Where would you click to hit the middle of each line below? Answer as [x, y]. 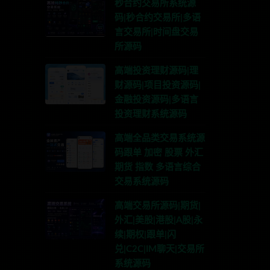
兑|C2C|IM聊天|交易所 [159, 249]
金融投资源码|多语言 [156, 100]
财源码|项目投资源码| [158, 85]
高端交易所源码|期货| [158, 206]
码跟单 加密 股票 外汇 [159, 153]
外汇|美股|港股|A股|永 [159, 220]
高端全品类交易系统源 [160, 138]
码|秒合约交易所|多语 [158, 18]
